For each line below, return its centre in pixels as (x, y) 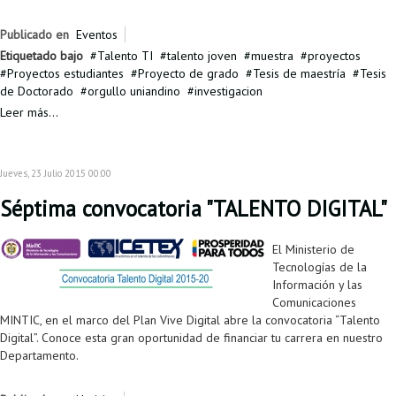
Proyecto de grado (188, 74)
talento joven (202, 56)
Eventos (97, 35)
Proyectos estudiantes (65, 74)
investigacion (228, 91)
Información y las (317, 285)
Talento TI (125, 56)
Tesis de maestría (299, 74)
